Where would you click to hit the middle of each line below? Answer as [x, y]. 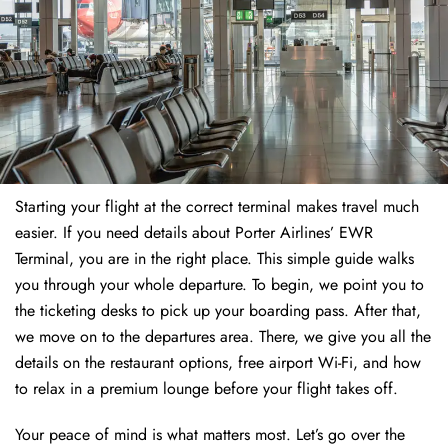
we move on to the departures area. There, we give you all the [223, 337]
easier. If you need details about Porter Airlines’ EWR [194, 233]
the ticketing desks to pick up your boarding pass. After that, [218, 311]
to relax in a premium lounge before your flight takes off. [206, 389]
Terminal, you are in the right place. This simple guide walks [214, 259]
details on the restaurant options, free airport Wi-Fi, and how [218, 363]
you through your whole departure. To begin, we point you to [219, 285]
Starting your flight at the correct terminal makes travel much [217, 207]
